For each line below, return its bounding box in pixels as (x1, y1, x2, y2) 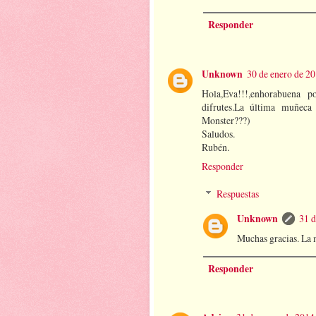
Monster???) (202, 113, 250, 127)
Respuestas (217, 187, 260, 201)
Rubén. (202, 140, 229, 154)
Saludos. (202, 126, 235, 140)
